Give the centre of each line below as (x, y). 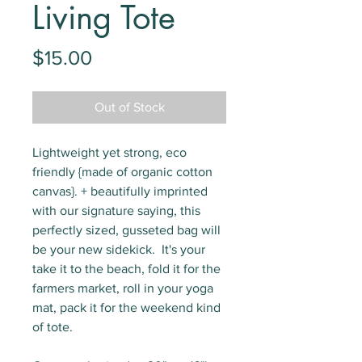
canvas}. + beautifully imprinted (120, 192)
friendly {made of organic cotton (122, 172)
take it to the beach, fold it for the (126, 269)
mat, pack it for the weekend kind (126, 308)
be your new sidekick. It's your (119, 250)
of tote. (53, 327)
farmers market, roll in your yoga (123, 288)
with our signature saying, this (116, 211)
